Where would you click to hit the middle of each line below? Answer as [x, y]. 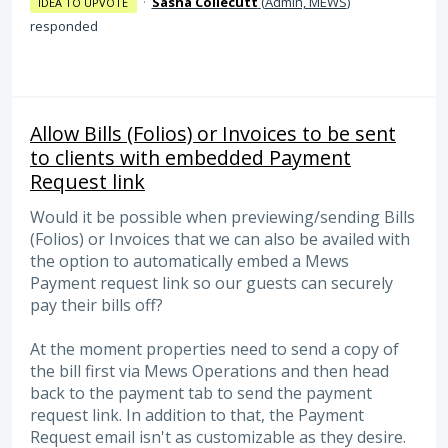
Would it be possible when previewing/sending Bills [222, 217]
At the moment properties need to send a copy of [214, 349]
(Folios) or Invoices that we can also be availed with [220, 239]
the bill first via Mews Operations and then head [209, 371]
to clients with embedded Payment [190, 158]
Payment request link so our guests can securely [211, 283]
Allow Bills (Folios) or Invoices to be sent [213, 134]
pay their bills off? [96, 305]
